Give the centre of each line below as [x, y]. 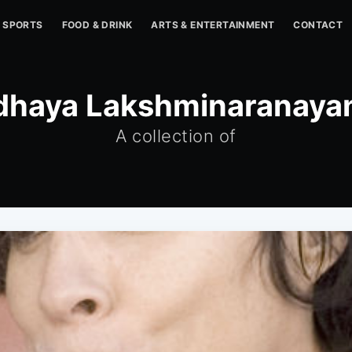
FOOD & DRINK [97, 25]
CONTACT [318, 25]
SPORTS [23, 25]
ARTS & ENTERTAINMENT [213, 25]
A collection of [176, 136]
